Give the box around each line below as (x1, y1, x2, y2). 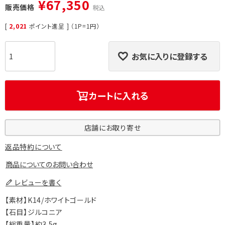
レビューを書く (15, 177, 62, 188)
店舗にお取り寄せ (84, 123, 141, 133)
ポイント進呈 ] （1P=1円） (29, 22, 100, 31)
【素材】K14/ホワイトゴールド (5, 195, 97, 205)
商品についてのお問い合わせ (6, 159, 93, 170)
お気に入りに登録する (132, 50, 207, 63)
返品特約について (5, 142, 62, 152)
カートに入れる (89, 89, 149, 102)
